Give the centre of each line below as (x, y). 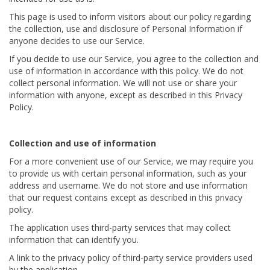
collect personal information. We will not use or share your (123, 83)
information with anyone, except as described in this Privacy (126, 95)
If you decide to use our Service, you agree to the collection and (134, 59)
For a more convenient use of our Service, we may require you (131, 161)
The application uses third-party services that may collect (120, 228)
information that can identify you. (74, 240)
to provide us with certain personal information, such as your (128, 173)
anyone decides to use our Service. (77, 41)
